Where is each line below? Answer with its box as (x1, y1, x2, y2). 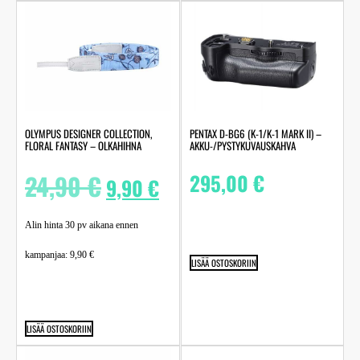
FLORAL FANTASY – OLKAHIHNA (25, 137, 141, 153)
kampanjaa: (25, 248, 70, 260)
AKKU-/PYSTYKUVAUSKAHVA (189, 137, 296, 153)
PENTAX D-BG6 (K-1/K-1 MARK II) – (189, 125, 321, 141)
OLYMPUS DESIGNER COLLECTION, (25, 125, 152, 141)
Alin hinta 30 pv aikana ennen (25, 219, 138, 231)
